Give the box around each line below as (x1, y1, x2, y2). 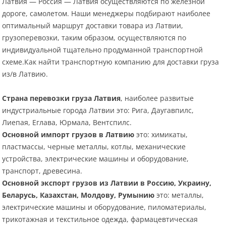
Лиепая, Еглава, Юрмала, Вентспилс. (2, 118, 132, 128)
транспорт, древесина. (2, 166, 83, 176)
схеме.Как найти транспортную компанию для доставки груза (2, 57, 219, 67)
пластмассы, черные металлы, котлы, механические (2, 142, 186, 152)
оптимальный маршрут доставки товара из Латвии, (2, 21, 184, 31)
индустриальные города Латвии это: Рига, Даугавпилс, (2, 105, 194, 116)
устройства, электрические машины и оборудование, (2, 154, 189, 164)
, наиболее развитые (121, 93, 194, 103)
